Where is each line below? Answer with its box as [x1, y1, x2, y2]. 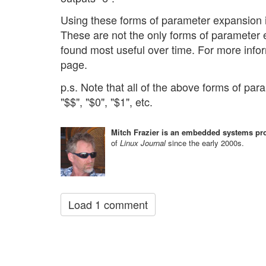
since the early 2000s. [168, 137, 244, 148]
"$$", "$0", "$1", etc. [61, 93, 153, 109]
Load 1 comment [68, 196, 148, 212]
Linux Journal [120, 137, 168, 148]
